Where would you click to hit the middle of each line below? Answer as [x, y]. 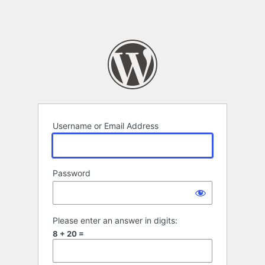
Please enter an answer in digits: [115, 221]
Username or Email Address [106, 126]
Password [72, 173]
